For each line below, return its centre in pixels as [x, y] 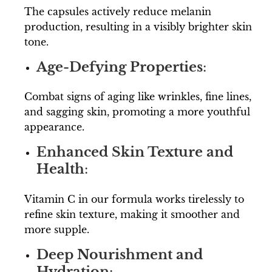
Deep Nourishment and [120, 254]
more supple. [57, 229]
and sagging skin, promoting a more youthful [137, 112]
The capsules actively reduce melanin [118, 11]
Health [60, 169]
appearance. [54, 127]
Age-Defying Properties [120, 67]
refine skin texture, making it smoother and [132, 214]
